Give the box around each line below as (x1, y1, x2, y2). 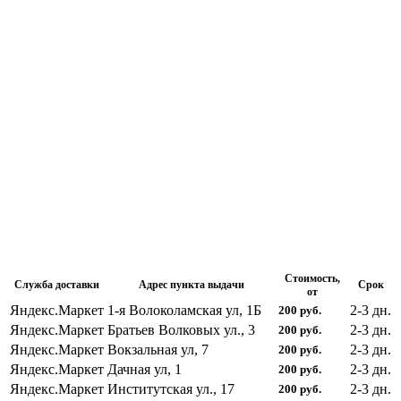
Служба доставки (14, 277, 99, 291)
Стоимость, (285, 271, 340, 285)
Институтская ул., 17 (107, 380, 235, 397)
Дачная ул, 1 (107, 361, 182, 377)
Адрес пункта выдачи (138, 277, 244, 291)
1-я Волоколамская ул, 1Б (107, 302, 261, 318)
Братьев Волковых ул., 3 (107, 321, 255, 337)
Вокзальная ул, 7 (107, 341, 209, 357)
